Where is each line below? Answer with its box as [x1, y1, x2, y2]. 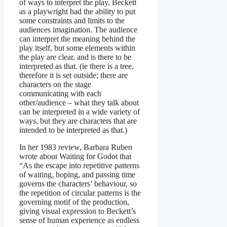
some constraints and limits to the [19, 16, 125, 25]
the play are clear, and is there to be [19, 52, 131, 61]
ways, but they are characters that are [19, 116, 137, 125]
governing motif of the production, [19, 197, 129, 206]
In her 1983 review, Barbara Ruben [19, 142, 132, 152]
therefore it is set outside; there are [19, 70, 128, 80]
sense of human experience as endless [19, 215, 139, 224]
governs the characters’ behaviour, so [19, 179, 137, 188]
